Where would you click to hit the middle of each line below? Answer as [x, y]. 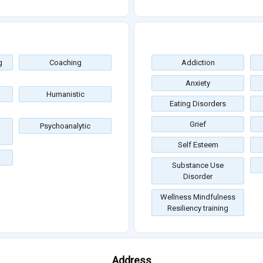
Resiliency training [198, 208]
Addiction [198, 63]
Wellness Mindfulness [198, 197]
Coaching [65, 63]
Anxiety [198, 83]
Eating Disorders [198, 104]
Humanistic [65, 95]
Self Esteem [198, 145]
